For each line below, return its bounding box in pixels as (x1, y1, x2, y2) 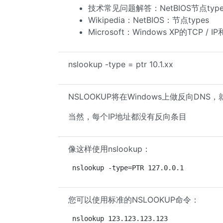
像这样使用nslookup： (68, 144, 150, 154)
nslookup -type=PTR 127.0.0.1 (72, 164, 184, 172)
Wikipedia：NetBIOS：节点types (88, 15, 209, 25)
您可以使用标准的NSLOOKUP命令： (68, 195, 199, 205)
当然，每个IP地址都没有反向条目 (68, 111, 187, 121)
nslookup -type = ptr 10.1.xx (68, 59, 173, 69)
